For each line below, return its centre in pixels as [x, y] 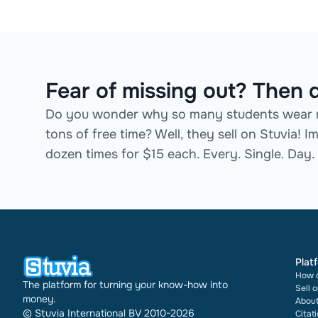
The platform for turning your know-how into [125, 284]
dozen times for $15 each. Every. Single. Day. [180, 154]
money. [39, 298]
